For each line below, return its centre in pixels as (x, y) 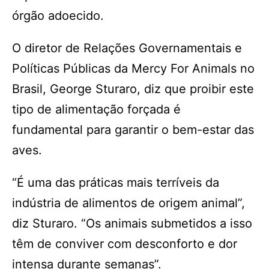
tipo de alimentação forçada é (96, 109)
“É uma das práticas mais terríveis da (116, 183)
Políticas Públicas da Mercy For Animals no (133, 68)
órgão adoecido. (58, 16)
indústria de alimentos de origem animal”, (128, 203)
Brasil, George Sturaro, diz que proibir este (133, 89)
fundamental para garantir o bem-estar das (133, 130)
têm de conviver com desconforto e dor (125, 244)
